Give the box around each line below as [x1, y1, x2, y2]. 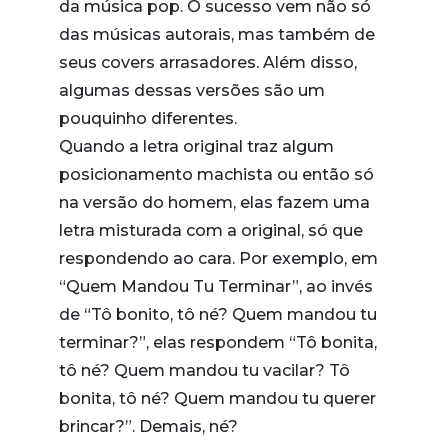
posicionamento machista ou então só [59, 164, 374, 184]
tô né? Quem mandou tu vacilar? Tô [59, 360, 350, 380]
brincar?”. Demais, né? [59, 416, 238, 436]
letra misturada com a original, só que [59, 220, 363, 240]
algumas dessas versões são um [59, 80, 325, 100]
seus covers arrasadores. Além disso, [59, 52, 357, 72]
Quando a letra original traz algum [59, 136, 334, 156]
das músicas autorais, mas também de [59, 24, 375, 44]
